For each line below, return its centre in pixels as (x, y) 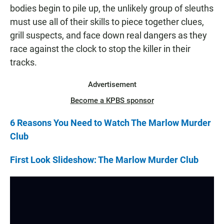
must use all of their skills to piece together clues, (107, 22)
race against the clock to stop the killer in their (100, 49)
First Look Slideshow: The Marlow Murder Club (104, 160)
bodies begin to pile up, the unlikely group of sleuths (112, 8)
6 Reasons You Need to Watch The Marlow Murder (110, 123)
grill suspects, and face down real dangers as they (108, 35)
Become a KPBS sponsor (112, 101)
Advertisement (112, 85)
